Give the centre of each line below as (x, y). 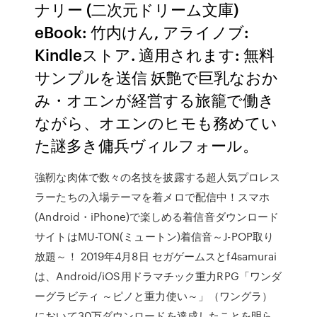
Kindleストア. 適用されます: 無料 (155, 54)
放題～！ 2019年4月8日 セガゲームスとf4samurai (156, 256)
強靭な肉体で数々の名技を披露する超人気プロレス (158, 177)
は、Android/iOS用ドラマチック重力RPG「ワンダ (158, 276)
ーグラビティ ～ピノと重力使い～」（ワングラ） (154, 296)
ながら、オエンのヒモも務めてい (156, 122)
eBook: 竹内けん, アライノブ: (142, 31)
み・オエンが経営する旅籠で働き (155, 99)
